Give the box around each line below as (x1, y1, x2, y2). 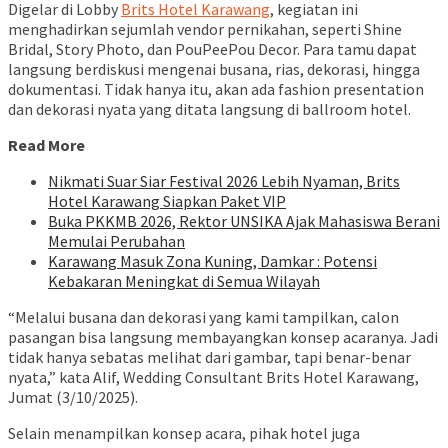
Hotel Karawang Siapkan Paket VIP (48, 191, 286, 212)
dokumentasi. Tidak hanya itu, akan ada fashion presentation (8, 79, 424, 100)
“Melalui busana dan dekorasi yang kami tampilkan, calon (8, 307, 399, 328)
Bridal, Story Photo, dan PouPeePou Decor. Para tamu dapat (8, 39, 417, 60)
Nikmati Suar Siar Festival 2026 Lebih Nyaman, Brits (48, 171, 400, 192)
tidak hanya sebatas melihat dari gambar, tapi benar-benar (8, 347, 411, 368)
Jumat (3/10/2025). (8, 387, 138, 408)
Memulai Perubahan (48, 231, 185, 252)
